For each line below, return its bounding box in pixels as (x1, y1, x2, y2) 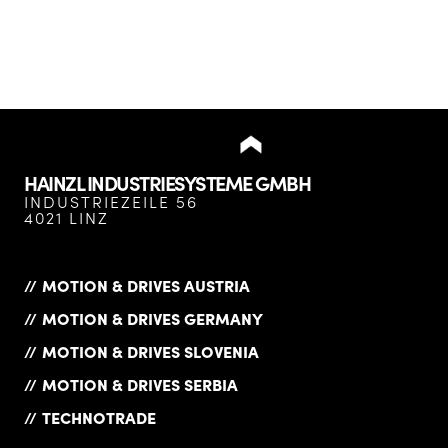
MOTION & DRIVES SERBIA (42, 372, 238, 395)
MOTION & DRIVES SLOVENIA (42, 339, 259, 362)
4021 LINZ (24, 205, 109, 228)
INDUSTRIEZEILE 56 (24, 189, 198, 212)
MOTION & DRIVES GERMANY (42, 306, 263, 329)
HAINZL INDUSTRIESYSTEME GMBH (24, 168, 310, 196)
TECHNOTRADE (42, 405, 156, 428)
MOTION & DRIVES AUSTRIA (42, 273, 250, 296)
